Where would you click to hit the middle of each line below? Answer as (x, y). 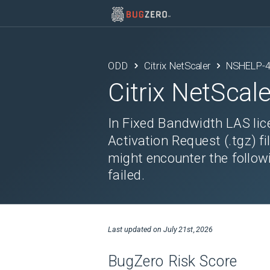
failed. (127, 175)
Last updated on (136, 229)
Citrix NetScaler (177, 66)
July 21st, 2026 (188, 229)
